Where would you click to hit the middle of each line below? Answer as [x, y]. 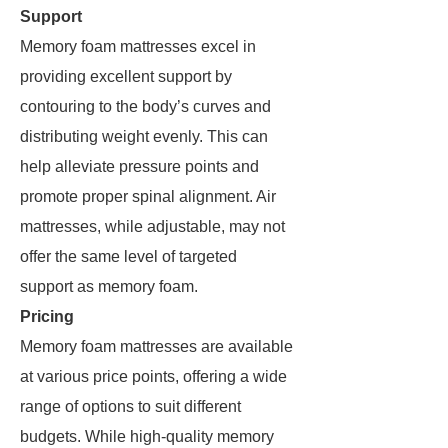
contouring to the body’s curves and [145, 106]
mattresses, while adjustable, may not [152, 226]
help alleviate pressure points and [139, 166]
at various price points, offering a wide [153, 376]
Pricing [47, 316]
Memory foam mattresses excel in [138, 46]
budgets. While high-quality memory [147, 436]
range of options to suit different [130, 406]
